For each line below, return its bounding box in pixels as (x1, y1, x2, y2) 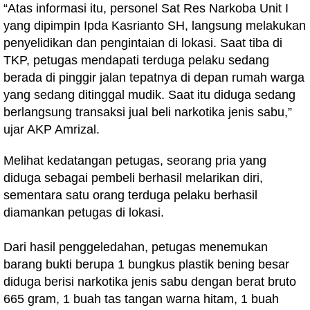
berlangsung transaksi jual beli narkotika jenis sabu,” (3, 105, 292, 120)
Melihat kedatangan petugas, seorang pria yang (3, 154, 266, 168)
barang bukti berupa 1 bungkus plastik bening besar (3, 257, 289, 272)
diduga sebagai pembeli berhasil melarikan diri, (3, 171, 263, 185)
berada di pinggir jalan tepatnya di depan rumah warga (3, 71, 304, 85)
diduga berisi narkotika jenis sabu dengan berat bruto (3, 275, 296, 289)
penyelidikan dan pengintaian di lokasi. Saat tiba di (3, 36, 282, 51)
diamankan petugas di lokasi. (3, 206, 164, 220)
